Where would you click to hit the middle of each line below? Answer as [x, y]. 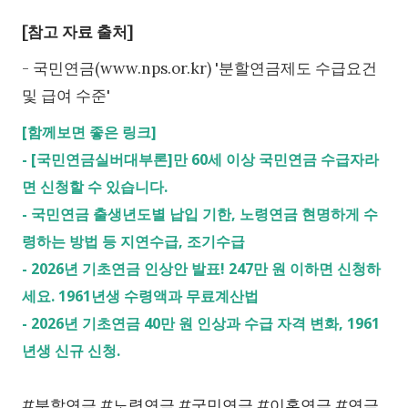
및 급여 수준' [66, 95]
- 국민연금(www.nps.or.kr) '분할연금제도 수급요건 [199, 68]
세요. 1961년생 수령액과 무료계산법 [140, 296]
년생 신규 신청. [71, 350]
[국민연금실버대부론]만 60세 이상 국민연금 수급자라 [205, 159]
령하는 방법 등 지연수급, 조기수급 [133, 241]
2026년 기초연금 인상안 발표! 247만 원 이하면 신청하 [206, 268]
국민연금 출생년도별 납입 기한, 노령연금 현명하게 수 [204, 214]
